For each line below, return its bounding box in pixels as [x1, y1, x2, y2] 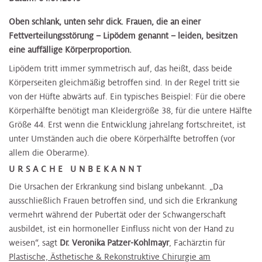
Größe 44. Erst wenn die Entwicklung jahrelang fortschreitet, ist [9, 119, 246, 130]
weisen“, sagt [9, 237, 60, 248]
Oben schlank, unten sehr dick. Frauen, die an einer [9, 16, 201, 27]
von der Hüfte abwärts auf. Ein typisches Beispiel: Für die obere [9, 91, 246, 102]
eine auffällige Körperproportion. [9, 44, 132, 56]
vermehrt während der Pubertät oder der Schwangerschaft [9, 209, 226, 220]
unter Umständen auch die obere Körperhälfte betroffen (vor [9, 133, 235, 144]
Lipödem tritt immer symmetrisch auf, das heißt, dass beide [9, 63, 232, 74]
